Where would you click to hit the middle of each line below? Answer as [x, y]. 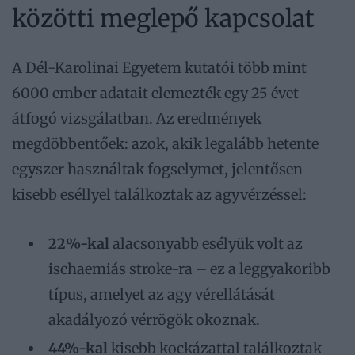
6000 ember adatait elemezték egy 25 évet [155, 93]
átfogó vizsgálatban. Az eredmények [137, 118]
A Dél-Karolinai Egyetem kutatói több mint [159, 67]
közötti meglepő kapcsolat [163, 18]
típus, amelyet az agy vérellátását [162, 295]
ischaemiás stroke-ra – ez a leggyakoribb [189, 269]
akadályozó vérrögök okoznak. [154, 320]
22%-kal [79, 244]
